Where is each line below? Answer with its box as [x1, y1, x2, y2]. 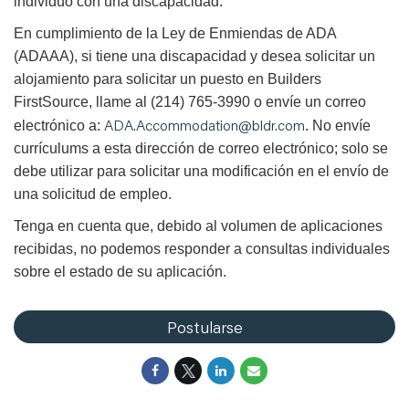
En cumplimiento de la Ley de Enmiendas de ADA [14, 26, 336, 42]
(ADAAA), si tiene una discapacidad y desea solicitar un [14, 48, 375, 65]
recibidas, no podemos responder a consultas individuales [14, 241, 390, 257]
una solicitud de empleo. [14, 186, 172, 203]
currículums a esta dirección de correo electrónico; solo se [14, 141, 388, 157]
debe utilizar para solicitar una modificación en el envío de [14, 163, 389, 180]
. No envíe [305, 118, 371, 134]
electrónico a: [14, 118, 104, 134]
